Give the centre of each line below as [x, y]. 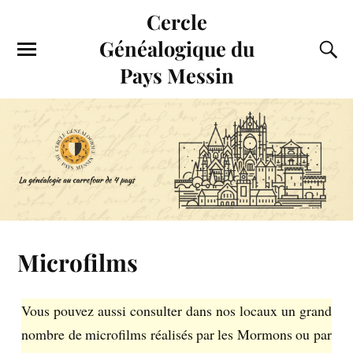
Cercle [176, 21]
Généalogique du [176, 48]
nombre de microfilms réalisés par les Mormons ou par [176, 334]
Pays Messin [176, 75]
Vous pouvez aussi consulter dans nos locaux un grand [176, 311]
